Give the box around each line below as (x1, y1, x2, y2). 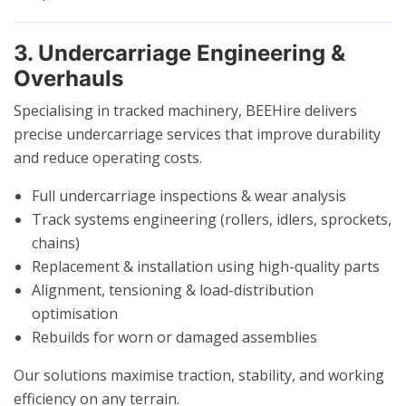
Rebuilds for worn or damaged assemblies (32, 326, 317, 347)
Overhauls (14, 64, 123, 92)
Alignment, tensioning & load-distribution (32, 279, 314, 300)
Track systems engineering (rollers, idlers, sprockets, (32, 208, 391, 229)
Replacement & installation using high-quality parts (32, 256, 380, 276)
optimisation (32, 303, 118, 324)
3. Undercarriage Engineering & (14, 39, 345, 66)
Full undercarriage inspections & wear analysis (32, 185, 346, 206)
